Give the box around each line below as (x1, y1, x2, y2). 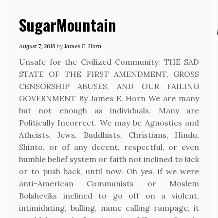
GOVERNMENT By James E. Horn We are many (19, 93, 199, 103)
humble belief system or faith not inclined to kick (19, 154, 199, 164)
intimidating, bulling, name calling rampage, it (19, 203, 199, 213)
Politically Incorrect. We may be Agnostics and (19, 118, 199, 127)
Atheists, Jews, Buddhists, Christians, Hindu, (19, 130, 199, 140)
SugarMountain (19, 13, 116, 36)
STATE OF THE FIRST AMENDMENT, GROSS (19, 69, 199, 79)
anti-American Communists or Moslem (19, 179, 199, 188)
